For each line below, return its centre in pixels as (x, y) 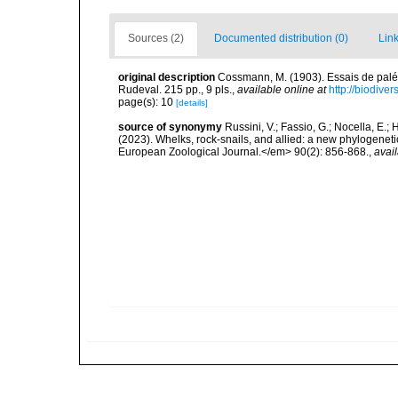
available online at (282, 90)
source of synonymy (170, 127)
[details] (192, 103)
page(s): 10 (147, 102)
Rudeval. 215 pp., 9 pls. (175, 90)
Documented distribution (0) (281, 38)
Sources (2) (156, 38)
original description (167, 77)
